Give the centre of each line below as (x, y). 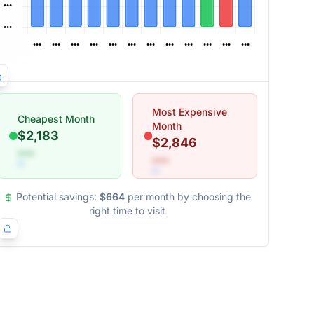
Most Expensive (189, 112)
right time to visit (127, 211)
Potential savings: (56, 197)
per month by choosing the (189, 197)
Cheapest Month (56, 119)
